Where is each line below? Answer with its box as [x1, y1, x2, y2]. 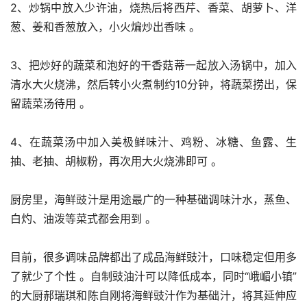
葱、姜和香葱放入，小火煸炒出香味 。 [10, 20, 200, 34]
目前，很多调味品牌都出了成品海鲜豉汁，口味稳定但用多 [10, 250, 297, 264]
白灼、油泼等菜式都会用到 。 [10, 212, 156, 225]
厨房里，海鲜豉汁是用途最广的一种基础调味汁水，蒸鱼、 [10, 193, 297, 206]
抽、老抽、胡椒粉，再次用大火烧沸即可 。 [10, 154, 222, 168]
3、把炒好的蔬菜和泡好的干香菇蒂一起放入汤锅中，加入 [10, 58, 297, 72]
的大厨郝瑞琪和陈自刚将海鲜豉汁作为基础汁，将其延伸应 [10, 288, 297, 302]
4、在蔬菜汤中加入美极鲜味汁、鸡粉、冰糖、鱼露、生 [10, 135, 297, 149]
